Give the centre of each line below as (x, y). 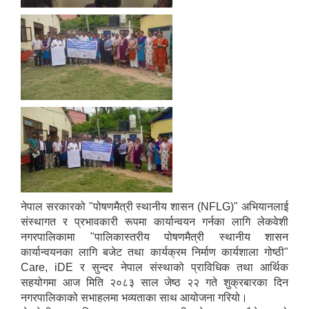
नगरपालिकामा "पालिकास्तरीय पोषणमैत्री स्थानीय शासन (154, 237)
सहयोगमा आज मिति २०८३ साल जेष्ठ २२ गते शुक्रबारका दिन (154, 283)
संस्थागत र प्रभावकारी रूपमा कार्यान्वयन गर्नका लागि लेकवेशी (154, 222)
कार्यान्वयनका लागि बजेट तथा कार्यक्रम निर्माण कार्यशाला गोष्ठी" (154, 252)
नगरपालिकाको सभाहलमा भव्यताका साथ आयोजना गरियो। (134, 298)
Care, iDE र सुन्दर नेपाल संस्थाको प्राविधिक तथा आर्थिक (154, 268)
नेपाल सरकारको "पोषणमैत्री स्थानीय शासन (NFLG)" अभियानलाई (154, 207)
